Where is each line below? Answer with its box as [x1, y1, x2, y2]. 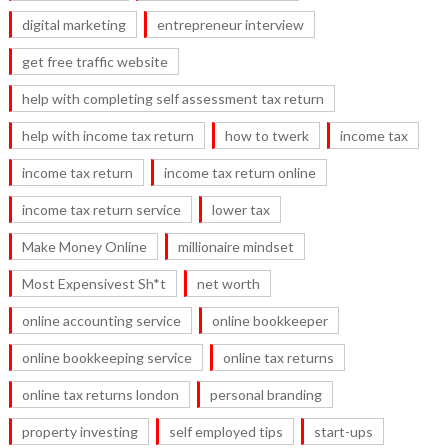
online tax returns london [21, 386, 179, 404]
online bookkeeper [211, 312, 328, 330]
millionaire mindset [177, 238, 294, 256]
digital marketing [21, 16, 126, 34]
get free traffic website [21, 53, 168, 71]
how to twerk [224, 127, 309, 145]
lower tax [211, 201, 270, 219]
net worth [196, 275, 260, 293]
